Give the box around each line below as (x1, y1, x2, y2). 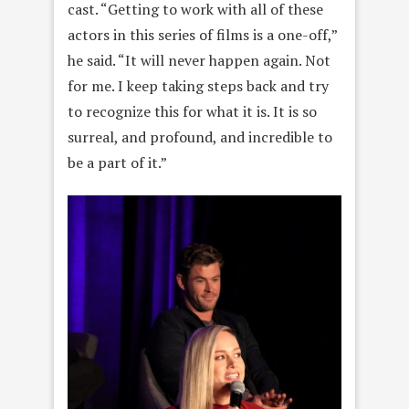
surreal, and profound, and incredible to (68, 126, 332, 147)
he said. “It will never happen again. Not (68, 49, 330, 70)
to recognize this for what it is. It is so (68, 100, 317, 121)
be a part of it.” (68, 152, 167, 173)
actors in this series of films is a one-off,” (68, 24, 337, 45)
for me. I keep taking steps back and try (68, 75, 329, 96)
